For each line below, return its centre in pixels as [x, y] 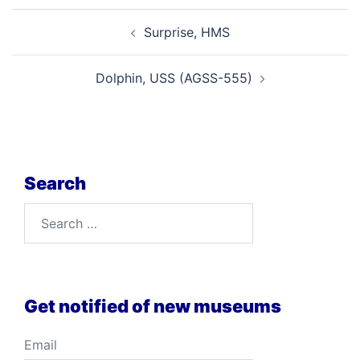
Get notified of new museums [153, 306]
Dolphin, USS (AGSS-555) [174, 78]
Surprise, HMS [186, 32]
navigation [61, 41]
